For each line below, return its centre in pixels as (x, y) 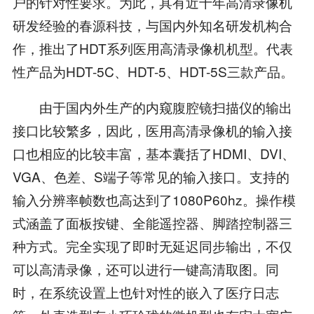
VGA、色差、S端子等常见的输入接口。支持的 (151, 177)
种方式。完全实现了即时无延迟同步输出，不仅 (152, 246)
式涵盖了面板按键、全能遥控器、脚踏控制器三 (152, 223)
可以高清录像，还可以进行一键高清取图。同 (145, 269)
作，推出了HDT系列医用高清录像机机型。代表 (152, 48)
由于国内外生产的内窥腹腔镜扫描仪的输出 (152, 107)
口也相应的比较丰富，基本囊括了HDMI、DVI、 (153, 153)
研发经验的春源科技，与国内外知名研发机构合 (152, 25)
